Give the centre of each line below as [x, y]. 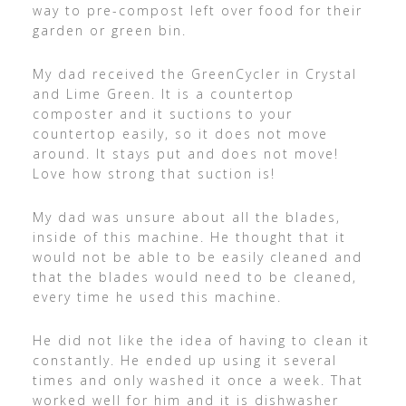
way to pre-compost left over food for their [197, 11]
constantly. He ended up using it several [184, 361]
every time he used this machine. [157, 297]
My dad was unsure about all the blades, [186, 217]
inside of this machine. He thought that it [189, 237]
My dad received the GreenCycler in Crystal [194, 74]
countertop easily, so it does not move [180, 134]
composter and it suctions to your [162, 114]
